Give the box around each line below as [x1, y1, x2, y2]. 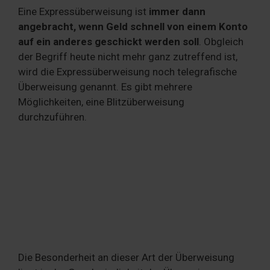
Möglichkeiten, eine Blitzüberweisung [18, 95, 184, 108]
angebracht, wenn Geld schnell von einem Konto [18, 20, 248, 33]
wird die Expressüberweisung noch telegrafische [18, 65, 237, 78]
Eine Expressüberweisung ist [18, 5, 149, 17]
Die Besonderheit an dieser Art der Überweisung [18, 251, 234, 263]
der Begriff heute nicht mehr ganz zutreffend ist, [18, 50, 237, 63]
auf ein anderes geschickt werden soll [18, 35, 199, 48]
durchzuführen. [18, 110, 87, 123]
